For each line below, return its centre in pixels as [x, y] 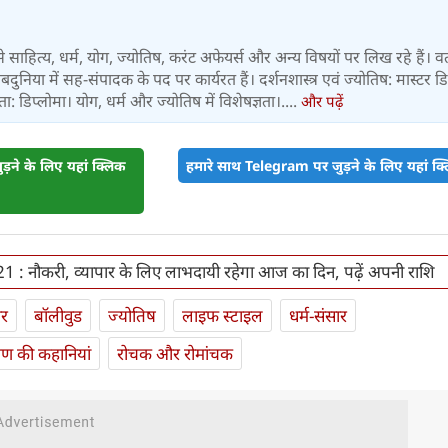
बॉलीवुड [58, 315]
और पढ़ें [322, 100]
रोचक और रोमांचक [175, 353]
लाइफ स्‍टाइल [222, 315]
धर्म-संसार [318, 315]
